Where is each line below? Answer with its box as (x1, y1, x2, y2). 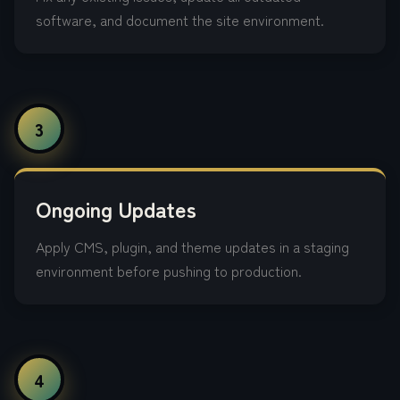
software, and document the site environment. (36, 9, 324, 30)
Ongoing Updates (36, 193, 196, 224)
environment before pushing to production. (36, 260, 302, 281)
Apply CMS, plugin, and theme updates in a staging (36, 236, 349, 257)
